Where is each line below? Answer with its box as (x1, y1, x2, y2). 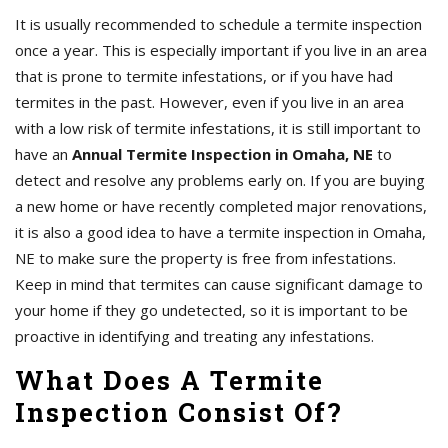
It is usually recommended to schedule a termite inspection (15, 14, 422, 35)
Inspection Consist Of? (15, 395, 343, 430)
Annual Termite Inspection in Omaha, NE (72, 144, 373, 165)
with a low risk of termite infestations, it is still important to (15, 118, 421, 139)
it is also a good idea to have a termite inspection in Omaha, (15, 222, 426, 243)
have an (15, 144, 72, 165)
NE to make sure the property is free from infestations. (15, 248, 396, 269)
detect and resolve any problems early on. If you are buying (15, 170, 425, 191)
